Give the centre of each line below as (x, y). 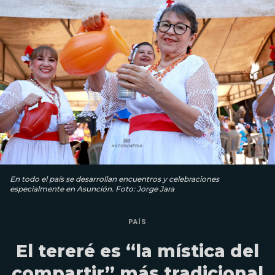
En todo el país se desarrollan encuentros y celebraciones (114, 179)
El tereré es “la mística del (137, 251)
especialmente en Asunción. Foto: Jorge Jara (92, 189)
